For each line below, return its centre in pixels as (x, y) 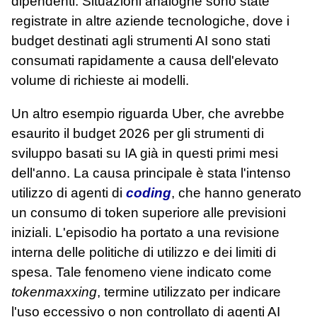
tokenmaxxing (54, 292)
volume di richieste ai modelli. (100, 80)
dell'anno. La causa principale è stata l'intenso (151, 173)
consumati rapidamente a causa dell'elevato (145, 60)
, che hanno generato (236, 192)
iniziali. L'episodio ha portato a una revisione (145, 232)
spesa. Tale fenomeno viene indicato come (142, 272)
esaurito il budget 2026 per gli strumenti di (138, 133)
